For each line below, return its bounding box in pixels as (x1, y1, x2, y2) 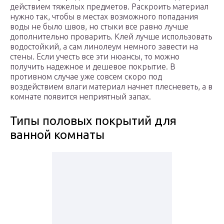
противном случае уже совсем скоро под (10, 72, 162, 81)
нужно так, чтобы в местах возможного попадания (10, 12, 198, 21)
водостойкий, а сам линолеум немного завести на (10, 42, 198, 51)
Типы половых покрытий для (10, 114, 176, 128)
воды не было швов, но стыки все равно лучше (10, 22, 188, 31)
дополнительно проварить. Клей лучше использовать (10, 32, 212, 41)
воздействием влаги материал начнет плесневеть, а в (10, 82, 212, 91)
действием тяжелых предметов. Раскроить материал (10, 2, 208, 11)
